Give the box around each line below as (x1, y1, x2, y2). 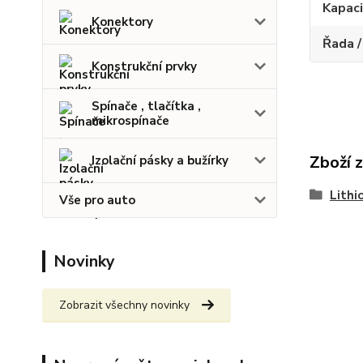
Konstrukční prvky (92, 58, 197, 75)
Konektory (92, 14, 153, 30)
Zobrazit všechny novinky (59, 297, 190, 313)
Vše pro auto (59, 192, 135, 208)
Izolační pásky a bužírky (92, 152, 228, 169)
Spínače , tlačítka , (92, 98, 201, 114)
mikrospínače (92, 113, 169, 129)
